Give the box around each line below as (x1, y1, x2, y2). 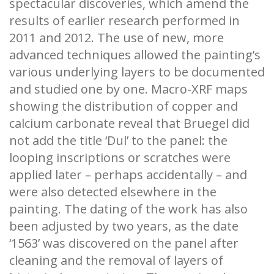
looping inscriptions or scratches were (9, 149, 231, 166)
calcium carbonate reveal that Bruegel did (9, 115, 250, 132)
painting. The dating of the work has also (9, 201, 248, 218)
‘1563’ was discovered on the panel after (9, 235, 239, 252)
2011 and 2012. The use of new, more (9, 29, 224, 46)
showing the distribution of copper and (9, 98, 238, 115)
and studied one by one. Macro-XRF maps (9, 81, 248, 98)
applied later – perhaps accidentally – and (9, 166, 247, 183)
